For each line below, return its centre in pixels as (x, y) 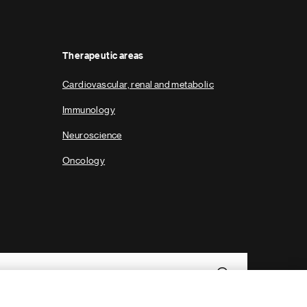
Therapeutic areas (103, 56)
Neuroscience (92, 135)
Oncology (84, 160)
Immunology (89, 110)
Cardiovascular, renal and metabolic (138, 84)
